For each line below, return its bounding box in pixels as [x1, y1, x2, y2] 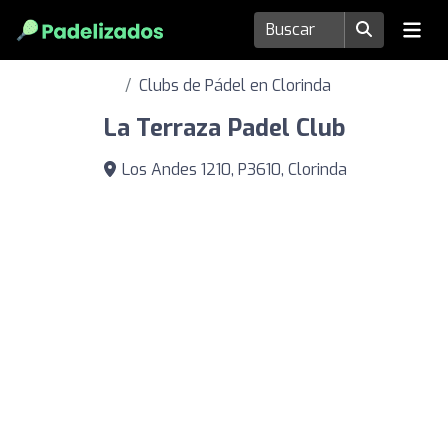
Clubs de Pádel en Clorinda [139, 75, 331, 96]
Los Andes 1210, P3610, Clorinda [117, 159, 347, 180]
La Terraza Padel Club [102, 112, 346, 144]
